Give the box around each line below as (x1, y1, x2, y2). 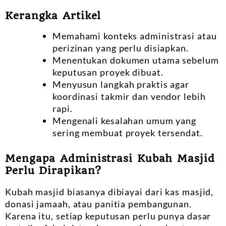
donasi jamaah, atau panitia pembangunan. (5, 198, 192, 209)
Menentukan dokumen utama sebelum (52, 54, 219, 66)
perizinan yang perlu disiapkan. (52, 42, 189, 53)
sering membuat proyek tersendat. (52, 127, 203, 138)
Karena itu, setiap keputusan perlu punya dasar (5, 210, 211, 221)
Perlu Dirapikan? (5, 164, 102, 177)
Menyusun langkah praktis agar (52, 78, 190, 90)
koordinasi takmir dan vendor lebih (52, 90, 206, 102)
